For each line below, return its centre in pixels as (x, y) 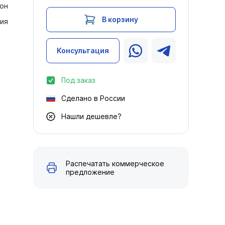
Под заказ (78, 80)
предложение (90, 172)
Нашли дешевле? (91, 116)
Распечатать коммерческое (115, 163)
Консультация (83, 50)
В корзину (120, 19)
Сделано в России (93, 98)
